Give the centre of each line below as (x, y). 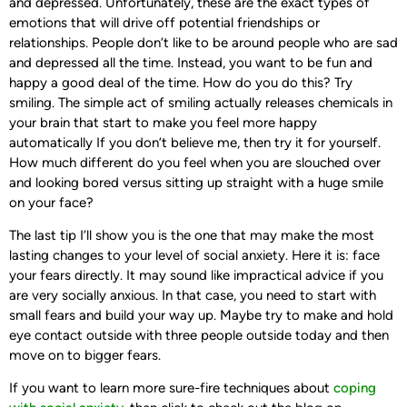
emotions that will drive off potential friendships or (164, 22)
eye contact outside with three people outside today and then (199, 336)
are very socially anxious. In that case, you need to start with (193, 296)
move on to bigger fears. (85, 356)
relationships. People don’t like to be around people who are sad (203, 42)
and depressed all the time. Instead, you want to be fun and (191, 62)
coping (355, 388)
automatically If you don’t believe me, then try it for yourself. (195, 142)
